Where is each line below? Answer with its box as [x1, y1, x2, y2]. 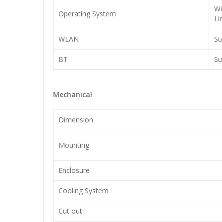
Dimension [58, 115, 93, 124]
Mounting [58, 140, 89, 150]
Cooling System [58, 186, 109, 195]
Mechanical [53, 90, 92, 99]
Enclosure [58, 166, 90, 175]
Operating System [58, 9, 116, 18]
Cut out [58, 206, 82, 216]
